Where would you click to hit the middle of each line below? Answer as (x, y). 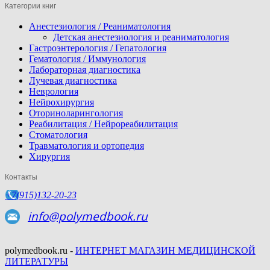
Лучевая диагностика (73, 80)
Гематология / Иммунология (87, 58)
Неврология (54, 91)
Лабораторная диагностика (85, 69)
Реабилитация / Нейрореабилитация (103, 124)
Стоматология (58, 134)
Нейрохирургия (61, 102)
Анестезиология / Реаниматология (100, 26)
